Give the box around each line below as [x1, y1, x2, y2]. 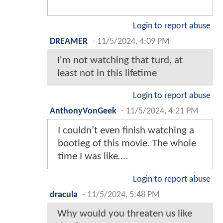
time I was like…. [58, 151, 128, 162]
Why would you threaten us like [57, 209, 192, 219]
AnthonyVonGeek [50, 107, 116, 115]
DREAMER [50, 37, 88, 46]
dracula [50, 191, 78, 199]
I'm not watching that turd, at [57, 55, 183, 66]
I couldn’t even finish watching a [58, 125, 194, 136]
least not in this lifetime [57, 68, 157, 79]
